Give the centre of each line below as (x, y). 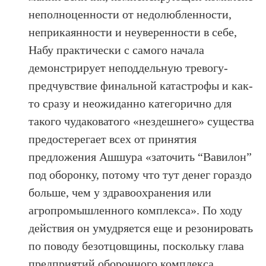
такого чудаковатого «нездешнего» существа (142, 121)
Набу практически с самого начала (117, 50)
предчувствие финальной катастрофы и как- (141, 85)
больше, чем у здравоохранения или (120, 192)
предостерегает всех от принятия (113, 139)
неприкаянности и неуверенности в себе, (133, 32)
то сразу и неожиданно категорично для (130, 103)
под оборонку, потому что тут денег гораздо (140, 174)
